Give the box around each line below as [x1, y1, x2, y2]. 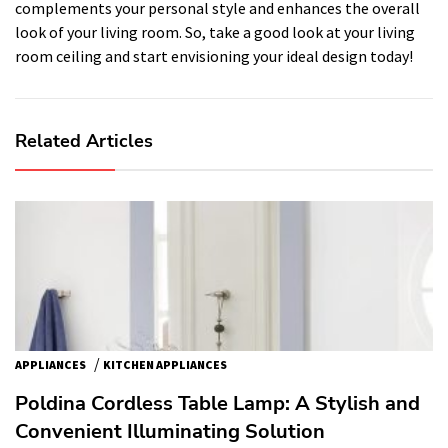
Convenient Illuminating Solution [15, 417, 325, 445]
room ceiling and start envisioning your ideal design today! [15, 45, 413, 66]
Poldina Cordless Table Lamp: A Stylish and [15, 389, 420, 417]
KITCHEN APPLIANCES [103, 356, 227, 372]
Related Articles [15, 128, 153, 153]
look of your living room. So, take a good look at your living [15, 21, 415, 42]
